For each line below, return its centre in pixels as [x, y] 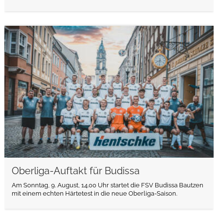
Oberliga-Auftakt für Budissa [75, 171]
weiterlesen [107, 39]
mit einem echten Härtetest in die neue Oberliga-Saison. [94, 193]
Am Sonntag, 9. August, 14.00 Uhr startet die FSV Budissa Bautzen [107, 185]
